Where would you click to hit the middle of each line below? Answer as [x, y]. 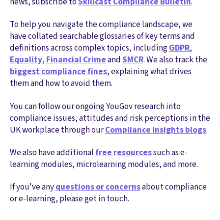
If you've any [33, 187]
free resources [124, 153]
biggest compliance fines [58, 72]
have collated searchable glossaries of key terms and [102, 36]
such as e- [170, 153]
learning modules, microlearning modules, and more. [104, 165]
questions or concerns [98, 187]
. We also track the [175, 60]
